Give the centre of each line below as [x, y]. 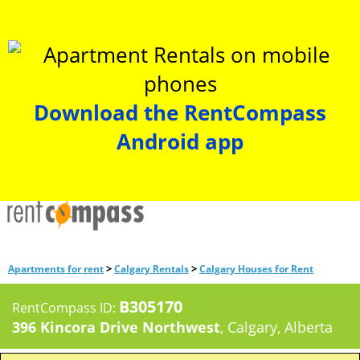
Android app [180, 141]
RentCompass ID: [65, 308]
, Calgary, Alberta [276, 327]
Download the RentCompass [180, 112]
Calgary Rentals [151, 269]
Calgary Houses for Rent [256, 269]
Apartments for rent [56, 269]
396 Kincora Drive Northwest [116, 327]
